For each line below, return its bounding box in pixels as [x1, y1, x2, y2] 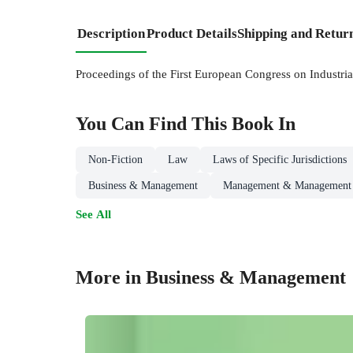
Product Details [147, 25, 237, 41]
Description [77, 25, 145, 41]
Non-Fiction [88, 153, 143, 165]
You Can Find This [76, 113, 232, 134]
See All [76, 207, 111, 221]
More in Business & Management [76, 266, 346, 288]
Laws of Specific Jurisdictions [213, 153, 347, 165]
